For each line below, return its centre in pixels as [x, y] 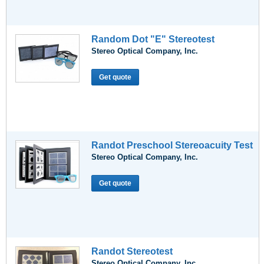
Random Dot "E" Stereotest [153, 39]
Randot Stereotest [132, 251]
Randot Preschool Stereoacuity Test [172, 145]
